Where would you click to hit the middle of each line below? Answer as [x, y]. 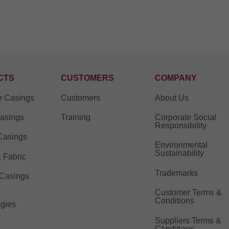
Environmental [181, 145]
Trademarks [176, 173]
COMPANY [176, 78]
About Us [171, 98]
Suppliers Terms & [188, 220]
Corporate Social [185, 118]
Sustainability [179, 153]
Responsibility [180, 126]
